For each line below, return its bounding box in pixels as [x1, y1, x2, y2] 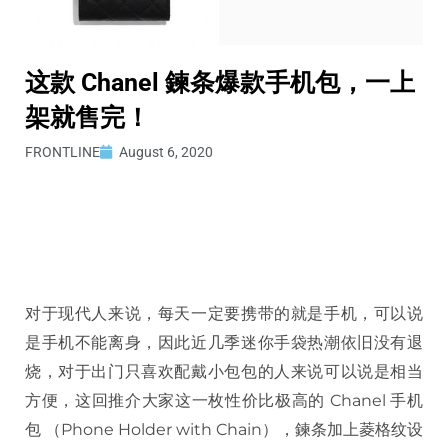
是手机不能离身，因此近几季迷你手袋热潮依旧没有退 [25, 332, 423, 352]
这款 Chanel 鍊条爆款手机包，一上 [25, 67, 415, 97]
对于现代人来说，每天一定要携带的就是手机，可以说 [25, 303, 423, 323]
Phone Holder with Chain [61, 419, 263, 439]
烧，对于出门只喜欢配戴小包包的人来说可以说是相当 [25, 361, 423, 381]
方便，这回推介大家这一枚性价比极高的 [25, 390, 325, 410]
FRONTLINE [25, 143, 100, 160]
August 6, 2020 [119, 143, 213, 160]
